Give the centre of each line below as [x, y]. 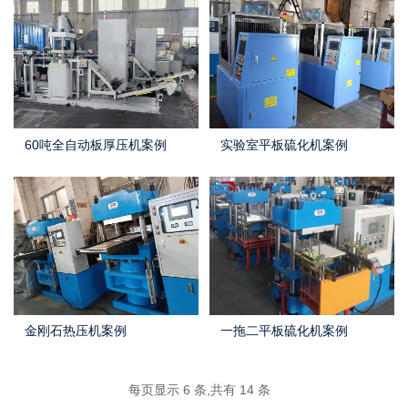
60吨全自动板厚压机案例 [96, 144]
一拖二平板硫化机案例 [284, 330]
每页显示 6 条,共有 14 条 [199, 389]
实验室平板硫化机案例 [284, 144]
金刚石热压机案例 [76, 330]
